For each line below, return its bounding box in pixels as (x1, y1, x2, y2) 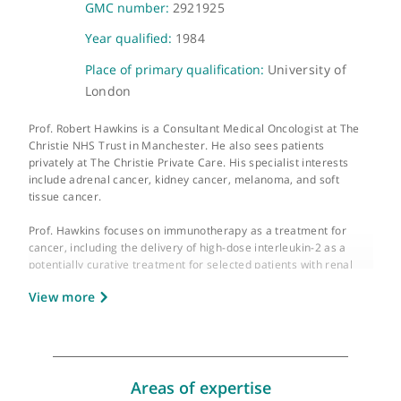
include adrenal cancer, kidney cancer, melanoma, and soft (31, 279, 378, 296)
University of (296, 158, 386, 176)
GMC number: (94, 87, 192, 107)
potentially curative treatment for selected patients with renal (31, 374, 392, 391)
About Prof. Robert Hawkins (102, 15, 344, 39)
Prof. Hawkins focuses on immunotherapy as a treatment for (31, 337, 386, 353)
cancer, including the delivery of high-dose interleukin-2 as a (31, 355, 385, 372)
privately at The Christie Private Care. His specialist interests (31, 260, 388, 277)
